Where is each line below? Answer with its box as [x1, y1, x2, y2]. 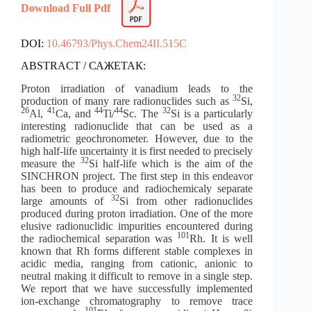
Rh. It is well [190, 233, 253, 245]
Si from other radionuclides [119, 195, 253, 208]
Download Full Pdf [21, 1, 113, 14]
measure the [21, 158, 81, 170]
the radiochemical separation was [21, 233, 178, 245]
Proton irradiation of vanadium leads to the [21, 83, 253, 95]
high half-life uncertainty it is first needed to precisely [21, 145, 253, 158]
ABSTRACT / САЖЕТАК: [21, 60, 146, 72]
